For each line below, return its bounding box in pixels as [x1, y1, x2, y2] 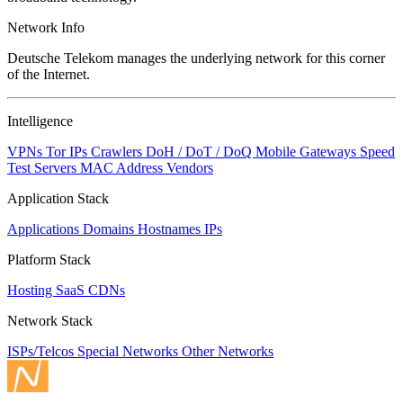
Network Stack [7, 312, 93, 328]
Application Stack [7, 190, 109, 206]
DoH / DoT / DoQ [146, 143, 255, 159]
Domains [83, 220, 138, 237]
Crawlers [91, 143, 146, 159]
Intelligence [7, 112, 73, 129]
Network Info [7, 19, 85, 35]
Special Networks [77, 343, 182, 359]
